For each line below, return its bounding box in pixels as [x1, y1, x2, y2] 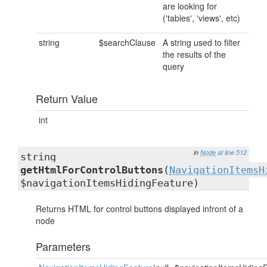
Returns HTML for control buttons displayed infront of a [36, 203, 243, 215]
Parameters [36, 238, 91, 254]
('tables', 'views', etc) [163, 12, 240, 24]
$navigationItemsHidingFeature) [20, 177, 199, 189]
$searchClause [99, 36, 156, 48]
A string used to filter [163, 36, 240, 48]
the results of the [163, 48, 226, 60]
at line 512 [218, 148, 247, 157]
